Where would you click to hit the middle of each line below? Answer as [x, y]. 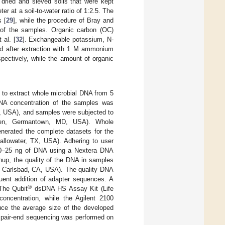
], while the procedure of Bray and [63, 20]
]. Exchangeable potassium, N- [68, 39]
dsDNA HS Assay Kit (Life [73, 188]
